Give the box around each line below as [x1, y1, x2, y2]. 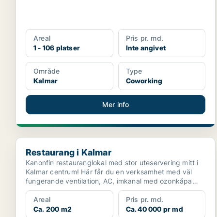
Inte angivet [125, 44, 166, 52]
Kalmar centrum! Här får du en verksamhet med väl [26, 168, 192, 176]
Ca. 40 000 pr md [125, 205, 183, 213]
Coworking [125, 77, 163, 85]
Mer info [102, 100, 129, 108]
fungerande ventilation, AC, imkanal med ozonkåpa [26, 177, 192, 185]
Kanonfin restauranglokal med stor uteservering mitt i [26, 158, 199, 167]
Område [33, 67, 60, 75]
